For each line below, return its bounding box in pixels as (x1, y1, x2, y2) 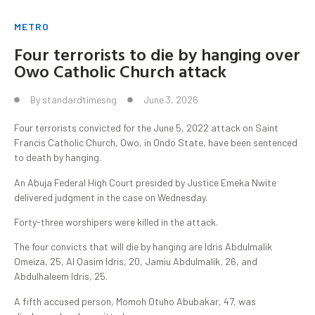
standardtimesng (42, 94, 117, 106)
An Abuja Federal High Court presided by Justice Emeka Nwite (14, 176, 276, 188)
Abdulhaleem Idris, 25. (14, 270, 108, 283)
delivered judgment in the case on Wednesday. (14, 191, 207, 203)
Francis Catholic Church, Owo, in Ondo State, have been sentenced (14, 136, 297, 149)
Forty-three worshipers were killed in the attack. (14, 216, 218, 228)
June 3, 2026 (143, 94, 198, 106)
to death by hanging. (14, 151, 101, 164)
